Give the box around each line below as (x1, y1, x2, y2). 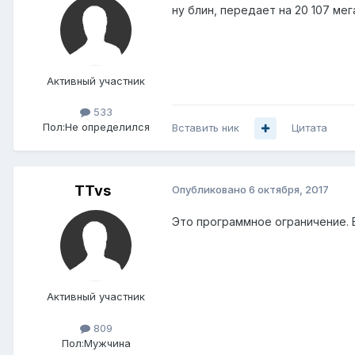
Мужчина (83, 336, 131, 349)
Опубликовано (172, 183, 249, 197)
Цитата (292, 121, 327, 135)
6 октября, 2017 (249, 183, 329, 197)
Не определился (64, 120, 150, 134)
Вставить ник (172, 121, 239, 135)
